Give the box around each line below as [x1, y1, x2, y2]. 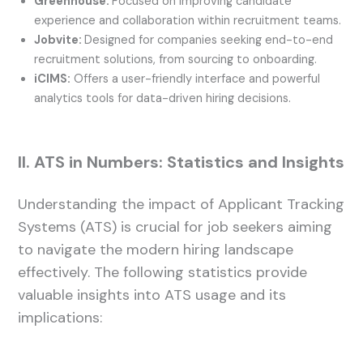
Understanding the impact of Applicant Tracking [18, 194, 345, 215]
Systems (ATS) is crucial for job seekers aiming [18, 217, 333, 237]
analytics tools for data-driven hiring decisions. [34, 91, 292, 107]
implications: [18, 308, 103, 328]
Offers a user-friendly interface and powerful [70, 71, 321, 88]
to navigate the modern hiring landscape [18, 240, 294, 260]
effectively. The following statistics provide [18, 263, 308, 283]
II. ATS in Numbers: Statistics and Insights [18, 152, 345, 173]
